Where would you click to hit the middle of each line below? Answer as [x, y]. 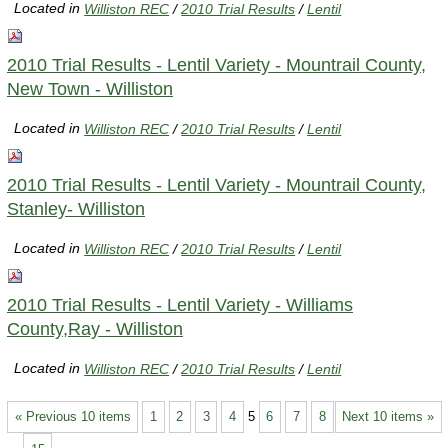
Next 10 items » [388, 416]
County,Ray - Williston [95, 328]
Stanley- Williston [76, 208]
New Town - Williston [90, 88]
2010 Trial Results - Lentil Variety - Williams [180, 304]
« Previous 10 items [72, 416]
